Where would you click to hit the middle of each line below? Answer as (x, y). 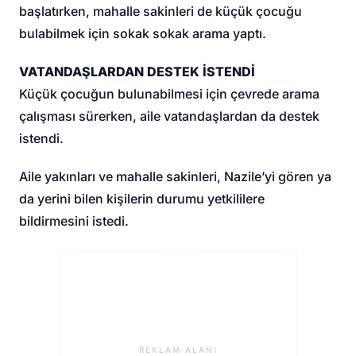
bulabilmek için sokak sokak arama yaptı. (143, 33)
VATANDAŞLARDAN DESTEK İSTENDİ (137, 71)
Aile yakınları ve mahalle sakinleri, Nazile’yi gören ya (176, 176)
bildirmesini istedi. (74, 221)
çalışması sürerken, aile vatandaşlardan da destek (170, 116)
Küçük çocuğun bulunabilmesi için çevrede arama (170, 93)
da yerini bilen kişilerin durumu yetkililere (142, 198)
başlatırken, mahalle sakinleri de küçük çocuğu (161, 11)
